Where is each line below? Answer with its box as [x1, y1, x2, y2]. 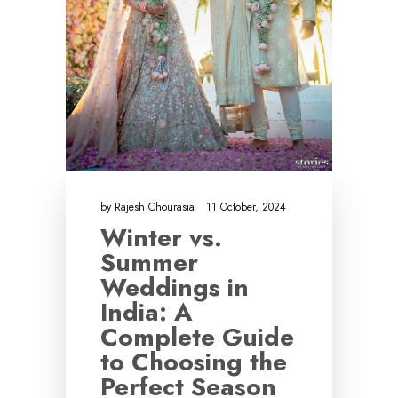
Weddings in [100, 269, 249, 306]
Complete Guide [100, 319, 294, 356]
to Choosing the [100, 344, 287, 381]
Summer [100, 244, 198, 282]
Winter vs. [100, 219, 222, 257]
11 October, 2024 [206, 199, 286, 216]
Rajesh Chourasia [115, 199, 198, 216]
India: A [100, 294, 193, 331]
